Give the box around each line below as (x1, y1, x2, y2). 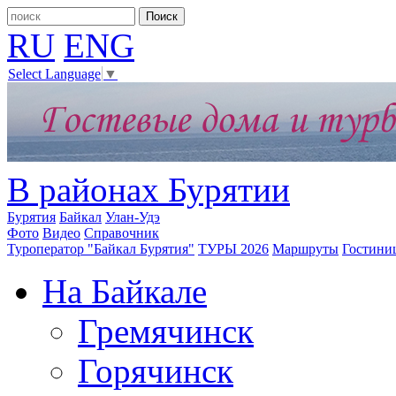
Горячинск (78, 352, 233, 391)
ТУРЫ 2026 (198, 241, 269, 257)
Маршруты (272, 241, 339, 257)
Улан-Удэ (105, 209, 160, 225)
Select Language (8, 66, 101, 82)
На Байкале (42, 272, 207, 311)
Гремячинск (78, 312, 254, 351)
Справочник (84, 225, 159, 241)
